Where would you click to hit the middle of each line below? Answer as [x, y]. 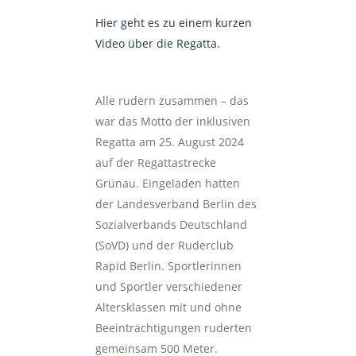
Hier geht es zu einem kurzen [173, 23]
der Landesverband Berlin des [176, 204]
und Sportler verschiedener [168, 286]
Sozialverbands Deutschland [171, 224]
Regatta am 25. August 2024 [169, 142]
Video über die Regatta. [157, 43]
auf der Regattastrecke [155, 163]
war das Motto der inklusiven [172, 121]
